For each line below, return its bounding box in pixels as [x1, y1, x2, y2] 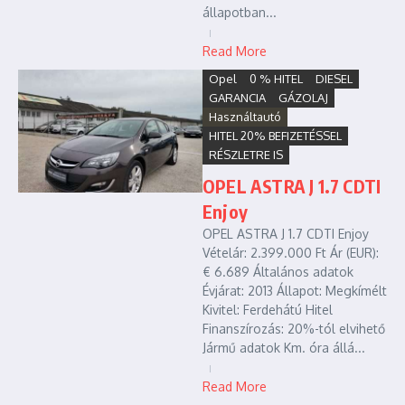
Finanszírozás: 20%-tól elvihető [202, 321, 385, 336]
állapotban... [202, 5, 277, 20]
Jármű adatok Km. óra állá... [202, 340, 365, 355]
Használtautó [209, 109, 281, 124]
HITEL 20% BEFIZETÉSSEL [209, 128, 342, 143]
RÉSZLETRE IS [209, 147, 283, 162]
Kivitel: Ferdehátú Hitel [202, 302, 333, 317]
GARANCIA [209, 90, 266, 105]
